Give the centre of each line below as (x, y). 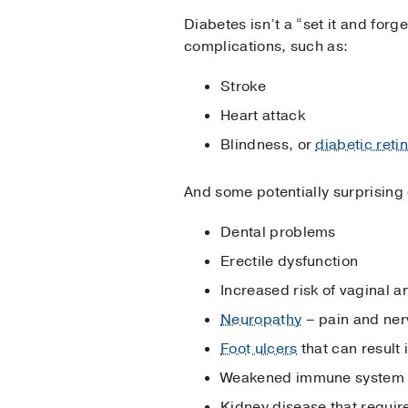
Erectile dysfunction (290, 262)
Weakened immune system (313, 378)
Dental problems (278, 233)
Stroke (243, 87)
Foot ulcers (259, 349)
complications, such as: (266, 47)
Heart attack (263, 116)
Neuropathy (261, 320)
